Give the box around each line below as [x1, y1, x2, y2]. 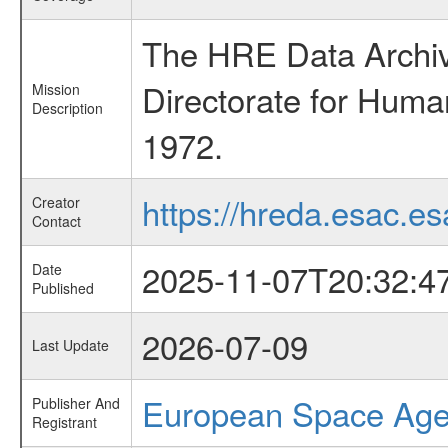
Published [31, 278, 94, 298]
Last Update [31, 335, 109, 355]
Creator [31, 192, 80, 212]
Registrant [31, 412, 97, 432]
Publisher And [31, 393, 120, 413]
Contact [31, 211, 81, 231]
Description [31, 98, 103, 118]
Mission [31, 79, 80, 99]
